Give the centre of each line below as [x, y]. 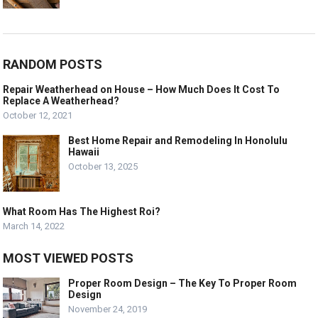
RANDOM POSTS [53, 65]
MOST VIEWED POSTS [68, 258]
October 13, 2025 [103, 167]
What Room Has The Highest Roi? [82, 212]
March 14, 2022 [34, 226]
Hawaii [84, 152]
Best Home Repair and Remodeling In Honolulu [178, 141]
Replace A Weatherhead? [61, 101]
